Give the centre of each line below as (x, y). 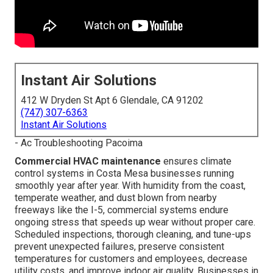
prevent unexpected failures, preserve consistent (119, 247)
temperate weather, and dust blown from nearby (116, 198)
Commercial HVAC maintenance (88, 161)
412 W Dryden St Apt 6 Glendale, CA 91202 (112, 101)
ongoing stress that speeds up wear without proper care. (135, 222)
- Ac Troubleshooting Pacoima (79, 143)
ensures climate (196, 161)
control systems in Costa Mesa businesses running (124, 174)
